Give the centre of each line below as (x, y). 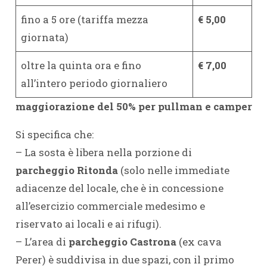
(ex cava (199, 241)
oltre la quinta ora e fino (81, 65)
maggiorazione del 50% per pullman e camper (133, 106)
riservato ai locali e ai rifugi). (88, 223)
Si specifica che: (54, 134)
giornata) (45, 37)
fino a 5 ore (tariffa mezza (85, 19)
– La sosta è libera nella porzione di (103, 152)
